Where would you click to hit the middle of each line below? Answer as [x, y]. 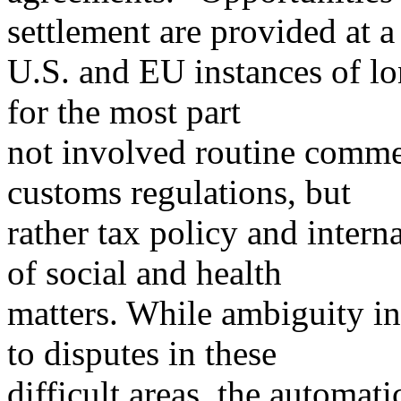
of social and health [145, 273]
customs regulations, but [179, 192]
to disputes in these [142, 354]
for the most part [124, 112]
